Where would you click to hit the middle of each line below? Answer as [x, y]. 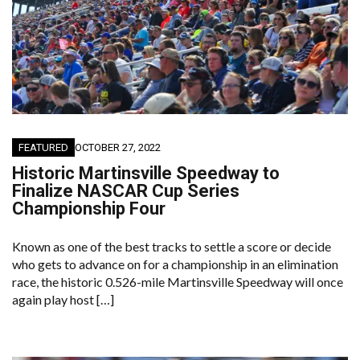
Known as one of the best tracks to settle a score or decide [172, 247]
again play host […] [63, 300]
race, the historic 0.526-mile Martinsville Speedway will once [178, 282]
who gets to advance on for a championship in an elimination [175, 264]
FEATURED [43, 148]
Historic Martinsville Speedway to [146, 174]
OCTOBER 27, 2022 [118, 148]
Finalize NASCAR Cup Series [126, 191]
